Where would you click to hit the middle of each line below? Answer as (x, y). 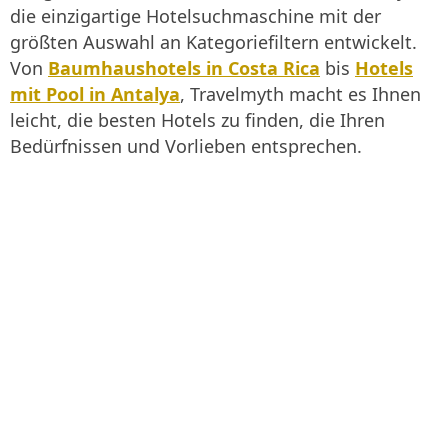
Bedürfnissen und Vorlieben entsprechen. (186, 146)
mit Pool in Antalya (95, 94)
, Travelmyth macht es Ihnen (300, 94)
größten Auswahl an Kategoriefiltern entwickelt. (213, 42)
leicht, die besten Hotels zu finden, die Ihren (197, 120)
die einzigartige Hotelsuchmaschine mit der (195, 16)
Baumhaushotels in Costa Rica (184, 68)
